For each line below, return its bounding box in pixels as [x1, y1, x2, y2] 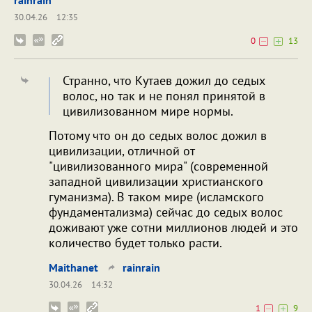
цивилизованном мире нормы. [63, 103, 233, 120]
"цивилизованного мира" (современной [49, 158, 268, 175]
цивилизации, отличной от [49, 143, 194, 159]
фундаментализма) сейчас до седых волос [49, 204, 283, 221]
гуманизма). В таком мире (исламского [49, 189, 264, 205]
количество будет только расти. [49, 235, 222, 251]
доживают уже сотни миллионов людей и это [49, 219, 298, 236]
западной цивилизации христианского [49, 173, 263, 190]
